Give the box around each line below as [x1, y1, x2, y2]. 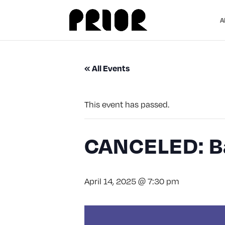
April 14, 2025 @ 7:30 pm [84, 175, 179, 187]
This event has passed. [84, 98, 169, 110]
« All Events [84, 63, 130, 73]
